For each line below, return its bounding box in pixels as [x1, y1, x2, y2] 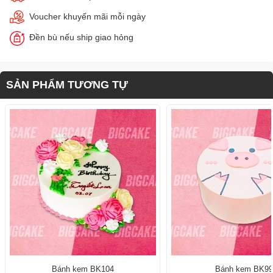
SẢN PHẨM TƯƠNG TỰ [6, 79, 128, 91]
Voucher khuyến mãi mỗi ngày [29, 12, 146, 22]
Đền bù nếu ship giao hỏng [29, 32, 133, 43]
